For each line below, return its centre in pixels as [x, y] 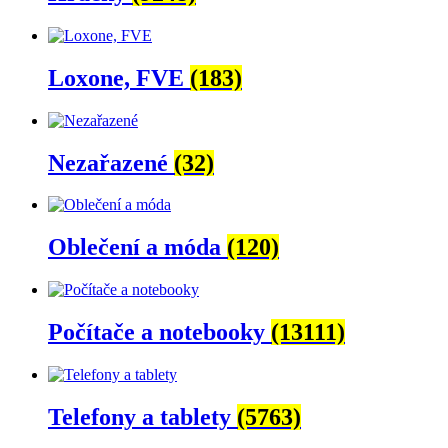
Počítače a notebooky [159, 332]
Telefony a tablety [142, 416]
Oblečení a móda [137, 247]
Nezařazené [111, 162]
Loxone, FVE [119, 77]
